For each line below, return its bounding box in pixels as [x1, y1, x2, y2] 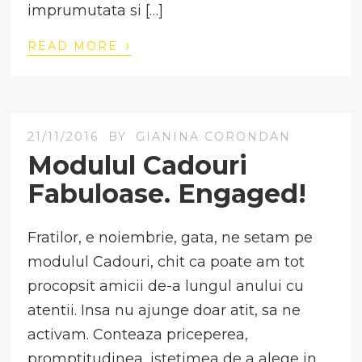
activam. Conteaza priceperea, [27, 326, 249, 344]
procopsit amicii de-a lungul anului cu [27, 277, 305, 296]
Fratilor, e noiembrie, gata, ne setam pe [27, 229, 314, 247]
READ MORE [27, 39, 124, 54]
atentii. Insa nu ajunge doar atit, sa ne [27, 301, 301, 320]
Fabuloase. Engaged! [27, 178, 307, 210]
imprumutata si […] [27, 2, 164, 20]
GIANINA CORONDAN [136, 129, 292, 145]
